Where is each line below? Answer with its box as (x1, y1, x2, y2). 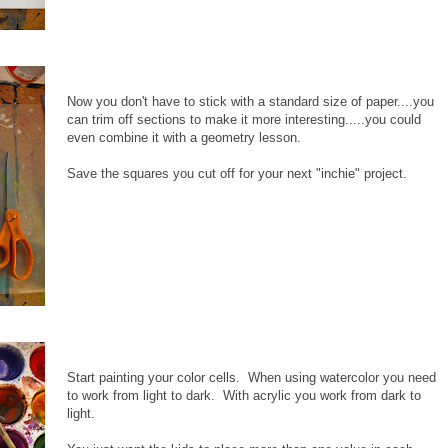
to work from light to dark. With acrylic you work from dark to (67, 387, 421, 403)
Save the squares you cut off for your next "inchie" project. (67, 165, 407, 181)
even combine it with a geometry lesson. (67, 129, 301, 145)
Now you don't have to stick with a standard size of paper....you (67, 93, 434, 109)
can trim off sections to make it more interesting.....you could (67, 111, 421, 127)
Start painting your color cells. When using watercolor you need (67, 369, 436, 385)
